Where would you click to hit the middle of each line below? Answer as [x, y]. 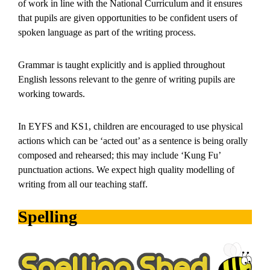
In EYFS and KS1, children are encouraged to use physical [130, 127]
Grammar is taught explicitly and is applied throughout [121, 65]
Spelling [48, 217]
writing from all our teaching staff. [83, 184]
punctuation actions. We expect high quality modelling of [126, 170]
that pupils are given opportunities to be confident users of [128, 18]
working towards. [52, 94]
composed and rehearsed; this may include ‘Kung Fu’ [119, 155]
